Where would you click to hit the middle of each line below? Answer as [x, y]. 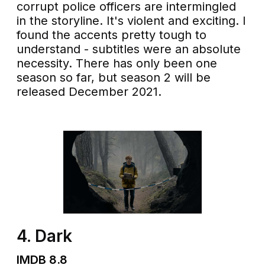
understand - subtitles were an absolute [129, 49]
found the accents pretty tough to [112, 35]
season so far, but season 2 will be [114, 78]
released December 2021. [89, 92]
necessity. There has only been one [117, 64]
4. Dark [45, 236]
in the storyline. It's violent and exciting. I [132, 21]
